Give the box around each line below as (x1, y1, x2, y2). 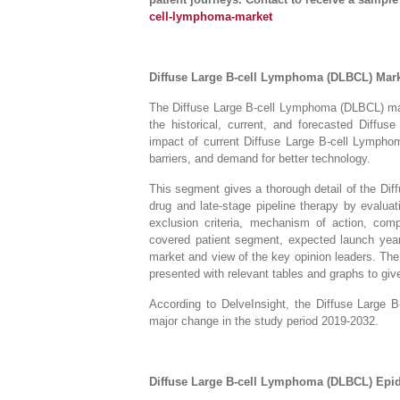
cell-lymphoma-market (149, 10, 272, 23)
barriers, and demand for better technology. (149, 152, 371, 165)
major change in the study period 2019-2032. (149, 314, 379, 328)
